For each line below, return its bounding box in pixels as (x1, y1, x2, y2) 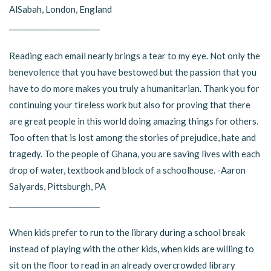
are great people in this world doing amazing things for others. (9, 115, 258, 126)
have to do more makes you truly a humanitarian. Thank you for (9, 82, 260, 94)
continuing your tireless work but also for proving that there (9, 99, 250, 110)
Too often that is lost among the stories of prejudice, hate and (9, 131, 256, 143)
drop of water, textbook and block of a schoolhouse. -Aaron (9, 164, 246, 175)
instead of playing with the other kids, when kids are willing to (9, 243, 254, 254)
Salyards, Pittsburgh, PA (9, 180, 106, 192)
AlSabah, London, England (9, 4, 112, 15)
